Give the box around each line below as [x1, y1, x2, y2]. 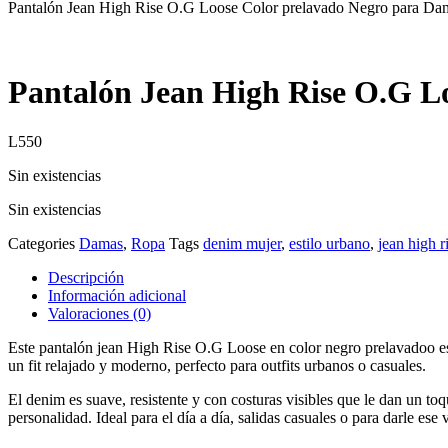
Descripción [48, 268, 124, 286]
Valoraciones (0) [48, 304, 151, 322]
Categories [8, 234, 75, 252]
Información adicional [48, 286, 186, 304]
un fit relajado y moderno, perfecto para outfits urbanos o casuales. [8, 356, 426, 374]
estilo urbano [289, 234, 370, 252]
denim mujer [203, 234, 281, 252]
